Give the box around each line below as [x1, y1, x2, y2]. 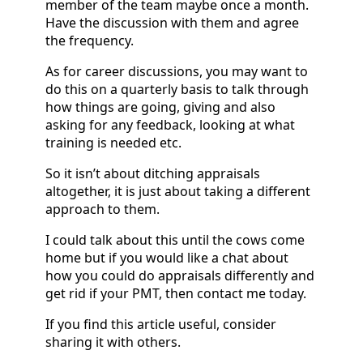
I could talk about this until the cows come [45, 230, 305, 249]
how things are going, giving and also [45, 97, 275, 116]
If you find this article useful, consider [45, 314, 276, 333]
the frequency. [45, 31, 134, 49]
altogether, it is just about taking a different [45, 181, 310, 200]
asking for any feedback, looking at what [45, 115, 295, 134]
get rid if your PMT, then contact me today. [45, 284, 306, 302]
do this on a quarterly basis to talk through [45, 79, 309, 98]
